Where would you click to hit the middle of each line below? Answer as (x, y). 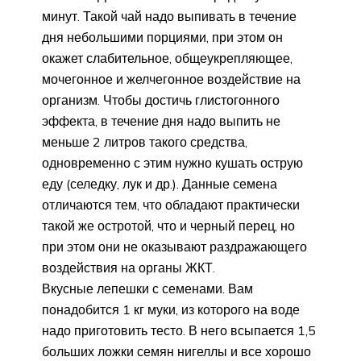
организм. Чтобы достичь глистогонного (161, 100)
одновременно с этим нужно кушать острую (172, 163)
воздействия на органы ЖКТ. (129, 268)
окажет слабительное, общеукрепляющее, (167, 58)
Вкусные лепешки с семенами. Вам (147, 289)
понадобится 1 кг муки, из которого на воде (171, 310)
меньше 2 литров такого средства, (145, 142)
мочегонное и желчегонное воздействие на (171, 79)
